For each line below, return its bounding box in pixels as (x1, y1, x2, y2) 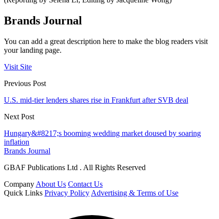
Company (4, 179, 34, 188)
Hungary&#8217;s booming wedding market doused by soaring (4, 129, 201, 137)
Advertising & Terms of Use (91, 188, 178, 197)
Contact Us (68, 179, 103, 188)
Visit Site (4, 62, 32, 71)
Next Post (4, 112, 34, 121)
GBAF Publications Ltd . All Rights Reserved (4, 163, 146, 172)
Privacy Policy (44, 188, 89, 197)
